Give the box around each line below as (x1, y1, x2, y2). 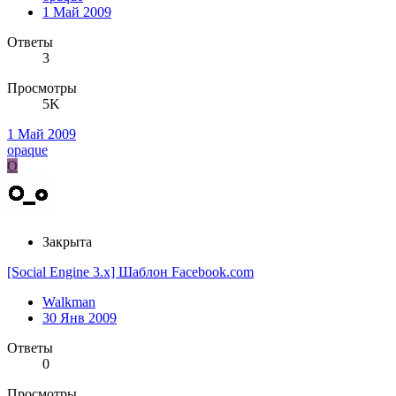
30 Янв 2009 (42, 310, 117, 326)
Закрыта (42, 234, 92, 250)
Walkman (42, 294, 95, 310)
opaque (7, 142, 48, 158)
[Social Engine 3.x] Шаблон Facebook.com (7, 264, 254, 280)
